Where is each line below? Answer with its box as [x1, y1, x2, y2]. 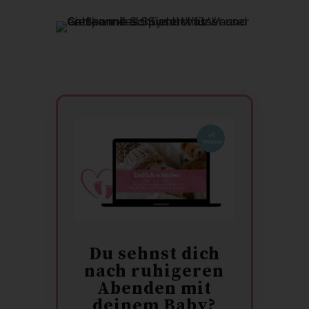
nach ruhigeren [84, 260, 225, 282]
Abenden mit [97, 277, 212, 299]
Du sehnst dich [88, 243, 220, 265]
